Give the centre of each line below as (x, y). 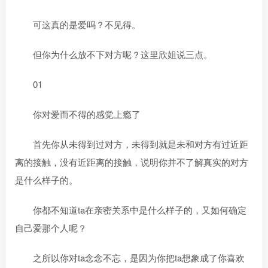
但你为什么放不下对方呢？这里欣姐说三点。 (114, 54)
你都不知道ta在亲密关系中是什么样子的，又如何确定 (131, 210)
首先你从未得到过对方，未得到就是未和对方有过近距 (132, 144)
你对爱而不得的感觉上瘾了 (78, 114)
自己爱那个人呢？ (51, 228)
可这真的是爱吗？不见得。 (78, 24)
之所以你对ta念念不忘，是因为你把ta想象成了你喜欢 (130, 258)
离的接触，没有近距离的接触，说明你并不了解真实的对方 (132, 162)
